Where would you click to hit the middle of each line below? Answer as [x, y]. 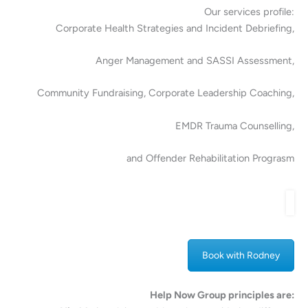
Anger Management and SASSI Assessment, [195, 61]
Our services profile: [249, 11]
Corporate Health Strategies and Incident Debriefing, [175, 28]
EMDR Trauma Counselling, [235, 125]
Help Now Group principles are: [222, 295]
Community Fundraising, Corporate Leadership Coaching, [166, 93]
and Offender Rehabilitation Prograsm [210, 158]
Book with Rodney [241, 256]
